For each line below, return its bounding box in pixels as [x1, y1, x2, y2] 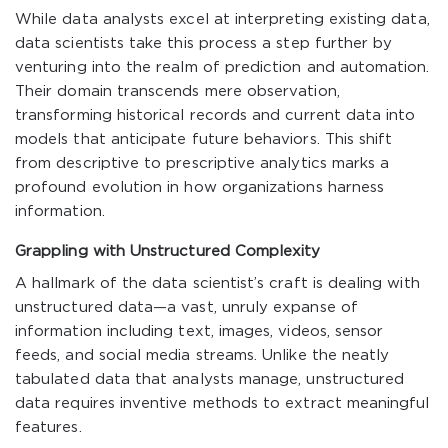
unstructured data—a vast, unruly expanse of [15, 301, 358, 314]
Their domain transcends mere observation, [15, 85, 340, 98]
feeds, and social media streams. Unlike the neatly [15, 349, 390, 362]
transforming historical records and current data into [15, 109, 416, 122]
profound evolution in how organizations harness [15, 181, 385, 194]
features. [15, 421, 82, 434]
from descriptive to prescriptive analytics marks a [15, 157, 390, 170]
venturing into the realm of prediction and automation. [15, 61, 430, 74]
